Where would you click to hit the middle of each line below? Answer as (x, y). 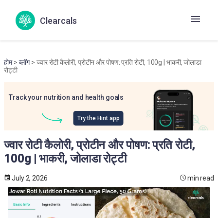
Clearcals (58, 21)
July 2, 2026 (30, 178)
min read (200, 178)
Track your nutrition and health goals (66, 97)
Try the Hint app (98, 118)
